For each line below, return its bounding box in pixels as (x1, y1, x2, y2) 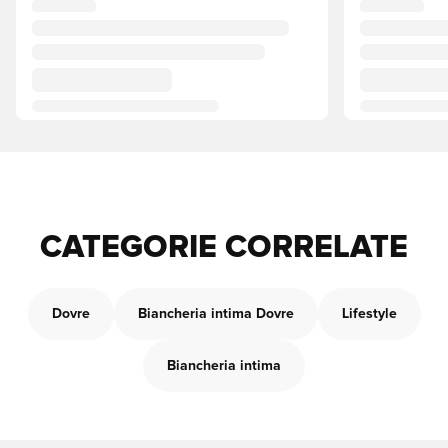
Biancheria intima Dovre (137, 307, 294, 321)
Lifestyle (341, 307, 397, 321)
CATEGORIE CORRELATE (40, 232, 408, 264)
